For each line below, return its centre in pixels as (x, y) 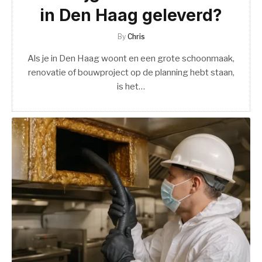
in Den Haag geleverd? (131, 15)
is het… (131, 86)
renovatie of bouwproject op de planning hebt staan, (131, 72)
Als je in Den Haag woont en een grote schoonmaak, (131, 58)
